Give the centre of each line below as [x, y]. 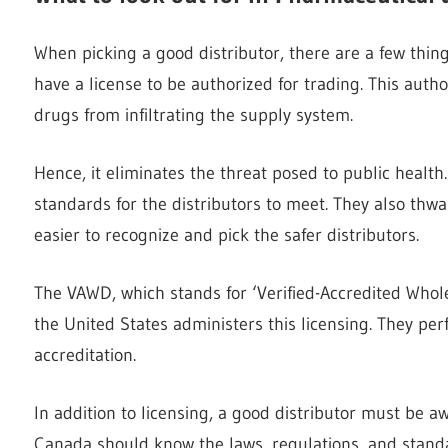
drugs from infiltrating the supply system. [193, 114]
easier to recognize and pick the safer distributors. [226, 234]
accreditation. [85, 354]
